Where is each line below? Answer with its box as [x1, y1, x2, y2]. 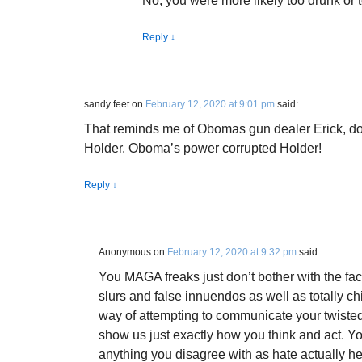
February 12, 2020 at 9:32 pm [167, 246, 297, 258]
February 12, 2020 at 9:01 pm [145, 99, 275, 110]
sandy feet [84, 99, 129, 110]
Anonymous [99, 246, 151, 258]
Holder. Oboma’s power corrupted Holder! [84, 141, 322, 155]
